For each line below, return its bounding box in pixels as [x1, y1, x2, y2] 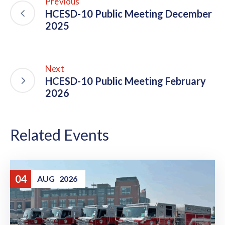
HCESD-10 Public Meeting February [45, 75, 206, 87]
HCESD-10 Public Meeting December [45, 8, 212, 20]
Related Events [10, 126, 109, 144]
